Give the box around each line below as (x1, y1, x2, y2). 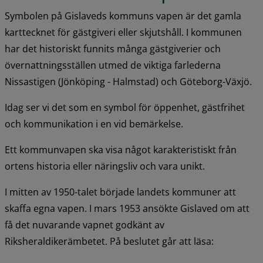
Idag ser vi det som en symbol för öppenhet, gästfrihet (5, 100, 245, 114)
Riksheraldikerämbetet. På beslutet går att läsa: (5, 234, 214, 248)
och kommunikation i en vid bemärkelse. (5, 117, 183, 130)
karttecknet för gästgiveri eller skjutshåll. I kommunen (5, 25, 242, 39)
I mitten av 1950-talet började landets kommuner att (5, 185, 236, 198)
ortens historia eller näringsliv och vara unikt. (5, 159, 205, 173)
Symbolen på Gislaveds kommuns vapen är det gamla (5, 9, 241, 22)
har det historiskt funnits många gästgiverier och (5, 42, 221, 55)
